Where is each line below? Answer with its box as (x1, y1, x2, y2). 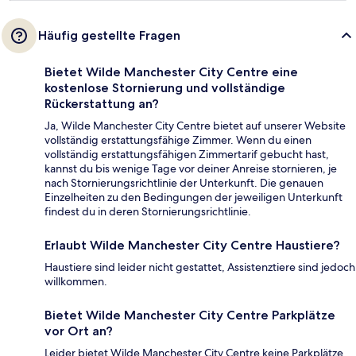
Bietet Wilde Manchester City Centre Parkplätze (44, 307, 335, 323)
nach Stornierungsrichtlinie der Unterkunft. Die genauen (44, 175, 323, 190)
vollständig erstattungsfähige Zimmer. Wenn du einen (44, 132, 311, 147)
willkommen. (44, 273, 107, 288)
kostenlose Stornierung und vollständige (44, 79, 285, 95)
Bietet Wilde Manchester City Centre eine (44, 64, 298, 79)
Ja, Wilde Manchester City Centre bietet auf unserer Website (44, 118, 346, 133)
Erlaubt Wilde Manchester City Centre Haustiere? (44, 237, 340, 253)
